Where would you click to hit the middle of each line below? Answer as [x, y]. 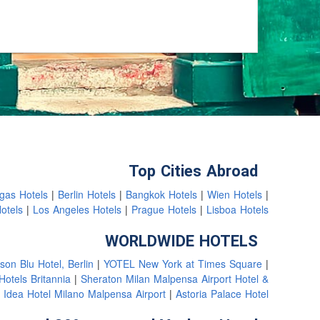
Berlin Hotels [89, 195]
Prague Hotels [166, 210]
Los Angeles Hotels [79, 210]
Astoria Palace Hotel [222, 295]
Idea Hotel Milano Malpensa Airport [86, 295]
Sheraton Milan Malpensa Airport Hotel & [175, 280]
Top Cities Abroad [193, 171]
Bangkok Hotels [163, 195]
